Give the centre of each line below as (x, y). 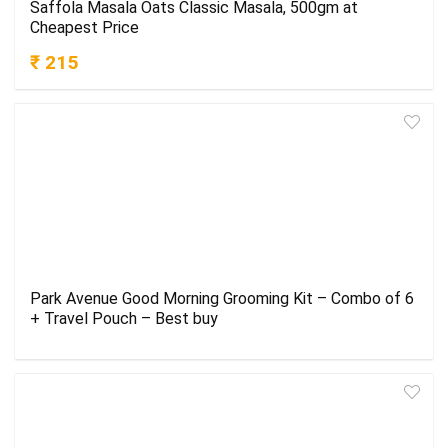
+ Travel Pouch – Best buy (124, 319)
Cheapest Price (84, 28)
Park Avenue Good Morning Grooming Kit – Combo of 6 (222, 299)
